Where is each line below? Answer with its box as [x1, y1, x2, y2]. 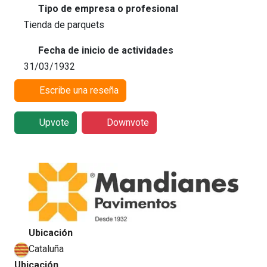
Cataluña [29, 243, 64, 254]
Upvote [39, 116, 69, 128]
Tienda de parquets [24, 18, 104, 30]
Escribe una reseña [39, 84, 119, 96]
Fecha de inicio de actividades [36, 44, 173, 56]
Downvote [106, 116, 149, 128]
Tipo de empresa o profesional [36, 2, 178, 14]
